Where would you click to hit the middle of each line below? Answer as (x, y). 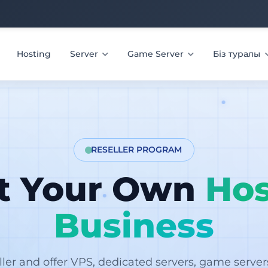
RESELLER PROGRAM (136, 150)
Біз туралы (238, 54)
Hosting (33, 54)
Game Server (157, 54)
